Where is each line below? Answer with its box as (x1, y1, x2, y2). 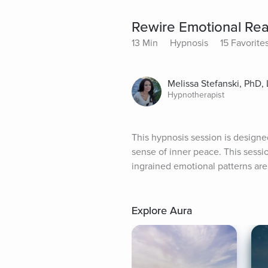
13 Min (132, 37, 158, 50)
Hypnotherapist (167, 90, 224, 100)
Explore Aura (132, 204, 192, 218)
